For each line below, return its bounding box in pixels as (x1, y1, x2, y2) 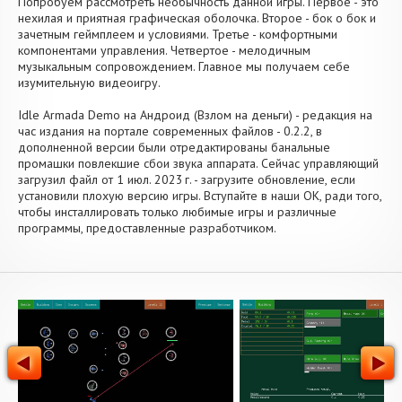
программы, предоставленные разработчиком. (18, 220, 276, 236)
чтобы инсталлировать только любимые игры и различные (18, 204, 336, 220)
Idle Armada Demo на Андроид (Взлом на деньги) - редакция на (18, 107, 372, 123)
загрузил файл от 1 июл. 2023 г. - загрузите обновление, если (18, 171, 355, 188)
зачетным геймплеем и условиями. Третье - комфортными (18, 26, 337, 42)
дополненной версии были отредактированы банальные (18, 139, 330, 155)
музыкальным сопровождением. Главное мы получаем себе (18, 58, 350, 74)
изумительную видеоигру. (18, 74, 161, 91)
